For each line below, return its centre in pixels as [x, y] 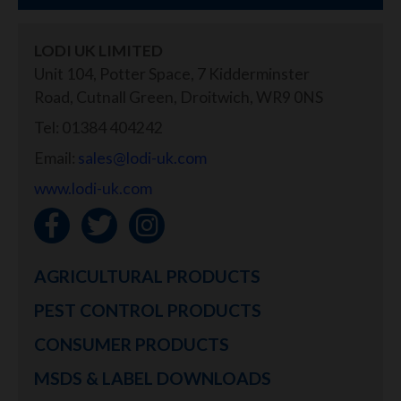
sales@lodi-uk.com [142, 158]
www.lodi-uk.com [93, 188]
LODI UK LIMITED [98, 50]
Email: [56, 158]
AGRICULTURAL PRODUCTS [147, 276]
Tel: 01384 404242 [98, 127]
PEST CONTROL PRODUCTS [148, 310]
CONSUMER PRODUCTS [132, 344]
